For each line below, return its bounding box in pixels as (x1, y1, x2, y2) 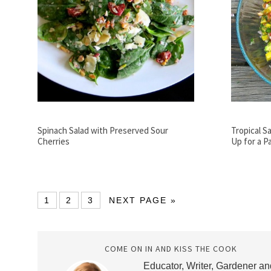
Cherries (38, 135, 70, 147)
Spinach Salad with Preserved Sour (38, 124, 168, 136)
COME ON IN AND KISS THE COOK (104, 243, 237, 254)
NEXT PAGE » (109, 195, 177, 205)
